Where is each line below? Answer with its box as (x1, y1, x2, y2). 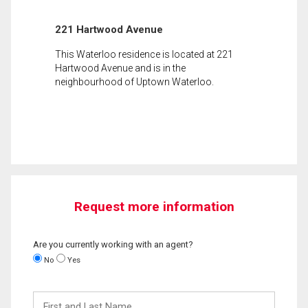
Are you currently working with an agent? (33, 239, 193, 250)
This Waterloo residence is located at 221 (55, 48, 233, 60)
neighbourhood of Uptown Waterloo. (55, 76, 214, 87)
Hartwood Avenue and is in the (55, 62, 186, 74)
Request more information (74, 198, 234, 214)
